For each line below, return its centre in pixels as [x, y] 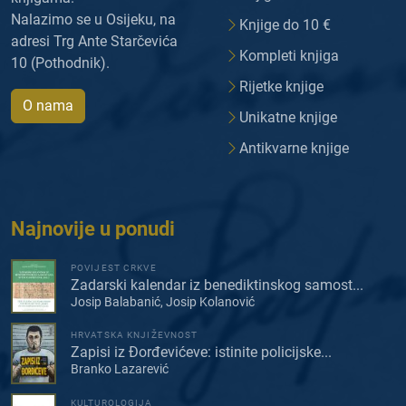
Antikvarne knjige [294, 148]
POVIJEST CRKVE [114, 268]
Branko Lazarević [120, 369]
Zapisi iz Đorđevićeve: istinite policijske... [201, 353]
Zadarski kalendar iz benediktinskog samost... [217, 285]
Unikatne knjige [288, 117]
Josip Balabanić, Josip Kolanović [163, 302]
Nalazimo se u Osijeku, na [93, 19]
